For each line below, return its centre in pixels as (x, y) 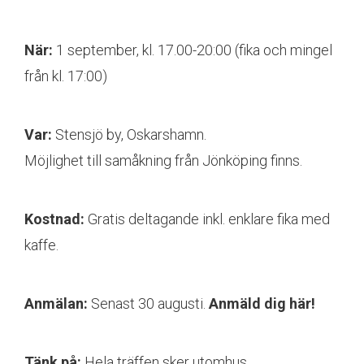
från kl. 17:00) (66, 76)
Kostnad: (54, 219)
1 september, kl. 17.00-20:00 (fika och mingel (193, 50)
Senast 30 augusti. (148, 303)
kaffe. (41, 245)
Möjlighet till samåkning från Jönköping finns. (163, 160)
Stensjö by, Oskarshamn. (129, 134)
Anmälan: (56, 303)
